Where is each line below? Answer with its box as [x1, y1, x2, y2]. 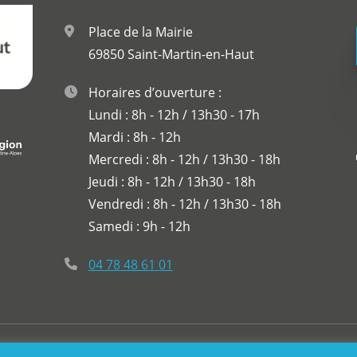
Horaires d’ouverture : [88, 84, 222, 102]
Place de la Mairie [88, 23, 193, 41]
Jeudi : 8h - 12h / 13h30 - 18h [88, 173, 256, 191]
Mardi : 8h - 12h [88, 128, 181, 147]
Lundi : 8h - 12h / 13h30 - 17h [88, 106, 260, 124]
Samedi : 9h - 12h [88, 218, 190, 236]
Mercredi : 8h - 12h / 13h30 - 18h [88, 151, 280, 169]
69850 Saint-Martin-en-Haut [88, 45, 254, 64]
